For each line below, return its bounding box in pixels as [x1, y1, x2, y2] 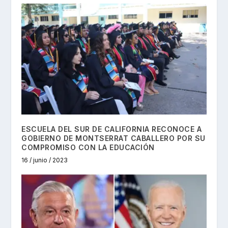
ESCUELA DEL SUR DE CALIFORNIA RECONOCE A [21, 124, 202, 133]
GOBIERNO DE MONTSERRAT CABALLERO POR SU [21, 133, 206, 142]
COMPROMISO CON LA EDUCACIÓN [21, 142, 155, 152]
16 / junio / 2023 [21, 156, 68, 164]
